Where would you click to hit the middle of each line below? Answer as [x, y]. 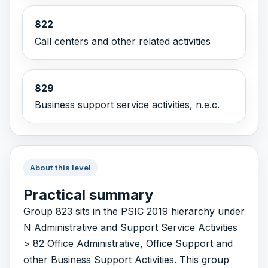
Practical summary [88, 194]
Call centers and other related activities [123, 41]
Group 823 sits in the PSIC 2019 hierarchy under [134, 211]
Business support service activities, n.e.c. [127, 105]
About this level [60, 168]
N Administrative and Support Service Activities [130, 227]
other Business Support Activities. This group [126, 259]
